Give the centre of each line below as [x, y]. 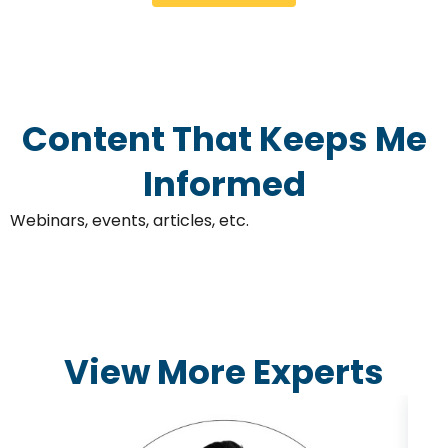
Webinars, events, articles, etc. [129, 221]
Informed [224, 184]
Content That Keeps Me [224, 139]
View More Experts [224, 371]
